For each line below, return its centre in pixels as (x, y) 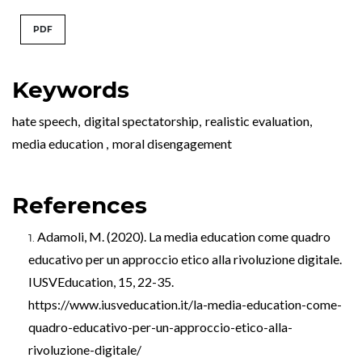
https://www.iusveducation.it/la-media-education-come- (185, 305)
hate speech (45, 121)
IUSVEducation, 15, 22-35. (101, 282)
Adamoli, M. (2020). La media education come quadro (184, 237)
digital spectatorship (141, 121)
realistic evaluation (257, 121)
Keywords (71, 90)
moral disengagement (172, 144)
